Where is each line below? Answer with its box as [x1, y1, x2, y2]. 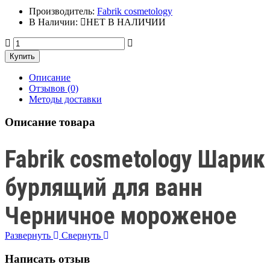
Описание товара [5, 116, 95, 129]
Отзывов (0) [29, 83, 78, 93]
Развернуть [5, 230, 53, 241]
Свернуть [61, 230, 103, 241]
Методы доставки [29, 93, 102, 104]
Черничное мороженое [5, 202, 237, 231]
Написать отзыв [5, 252, 90, 265]
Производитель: [29, 5, 97, 16]
